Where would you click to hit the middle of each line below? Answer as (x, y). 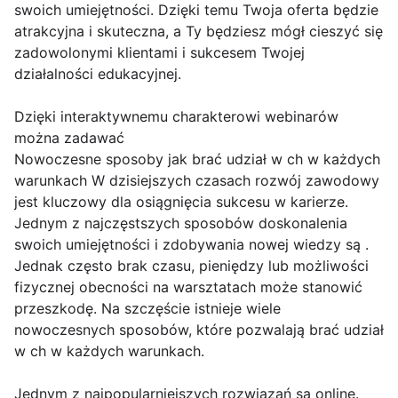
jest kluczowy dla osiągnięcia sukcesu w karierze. (181, 202)
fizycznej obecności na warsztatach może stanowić (188, 287)
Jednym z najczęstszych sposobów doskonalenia (181, 223)
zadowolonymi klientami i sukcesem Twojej (159, 52)
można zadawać (69, 138)
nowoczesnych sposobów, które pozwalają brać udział (199, 330)
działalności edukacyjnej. (98, 74)
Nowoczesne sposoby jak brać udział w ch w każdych (197, 159)
